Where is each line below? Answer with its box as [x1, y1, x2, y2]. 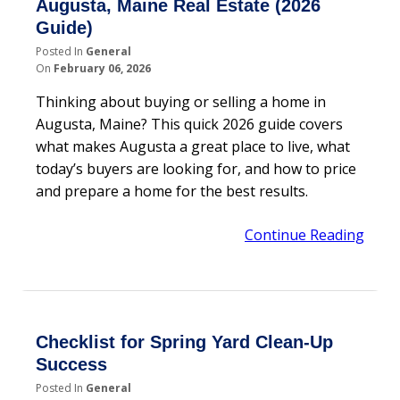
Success [36, 354, 107, 374]
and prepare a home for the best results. [36, 180, 308, 201]
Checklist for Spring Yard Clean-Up [36, 331, 333, 352]
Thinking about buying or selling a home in [36, 91, 326, 112]
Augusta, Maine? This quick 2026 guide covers [36, 113, 343, 134]
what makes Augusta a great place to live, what [36, 136, 350, 156]
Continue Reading [245, 224, 364, 245]
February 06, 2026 [54, 60, 151, 76]
